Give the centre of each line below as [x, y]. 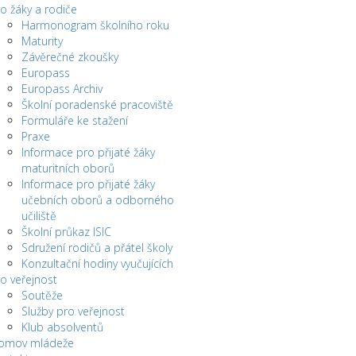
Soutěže [42, 295]
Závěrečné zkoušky [70, 57]
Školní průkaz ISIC [66, 232]
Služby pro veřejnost [73, 311]
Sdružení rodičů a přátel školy [97, 248]
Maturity [42, 41]
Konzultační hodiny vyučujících [97, 263]
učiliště [39, 216]
